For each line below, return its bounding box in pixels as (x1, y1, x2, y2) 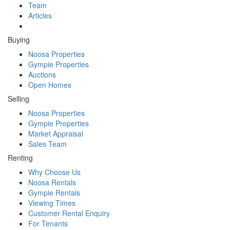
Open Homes (28, 80, 71, 90)
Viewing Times (28, 198, 75, 208)
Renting (8, 152, 33, 163)
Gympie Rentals (28, 187, 80, 198)
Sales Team (28, 139, 67, 149)
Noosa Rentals (28, 177, 76, 188)
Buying (8, 34, 30, 45)
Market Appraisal (28, 128, 83, 139)
